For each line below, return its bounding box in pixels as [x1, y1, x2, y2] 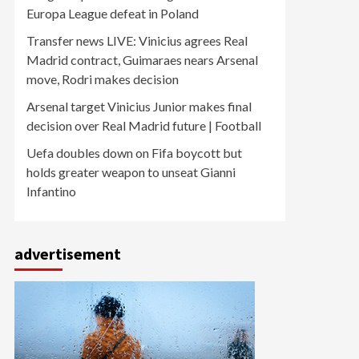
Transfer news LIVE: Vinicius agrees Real [26, 33, 248, 48]
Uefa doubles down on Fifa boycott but [26, 145, 242, 160]
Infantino [26, 184, 76, 199]
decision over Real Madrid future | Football [26, 118, 261, 133]
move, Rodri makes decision [26, 71, 179, 87]
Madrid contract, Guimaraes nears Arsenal [26, 52, 258, 67]
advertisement [14, 244, 121, 264]
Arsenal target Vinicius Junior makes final [26, 99, 252, 114]
